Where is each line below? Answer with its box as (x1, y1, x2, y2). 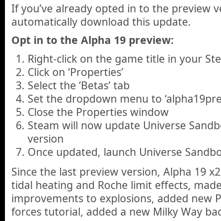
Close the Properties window (27, 104, 169, 119)
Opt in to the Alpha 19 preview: (11, 33, 174, 47)
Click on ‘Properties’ (27, 64, 123, 79)
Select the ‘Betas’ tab (27, 77, 130, 92)
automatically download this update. (11, 14, 191, 29)
